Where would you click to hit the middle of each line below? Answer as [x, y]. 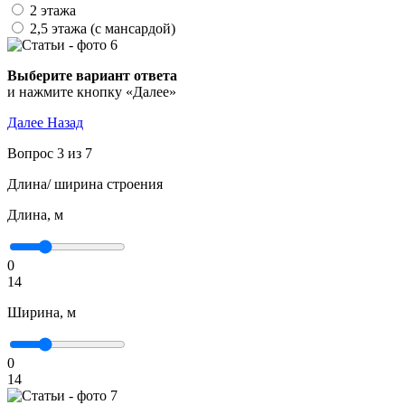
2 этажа [53, 10]
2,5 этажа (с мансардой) [103, 28]
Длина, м [35, 215]
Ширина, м [42, 312]
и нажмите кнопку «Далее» [92, 92]
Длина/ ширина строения [85, 184]
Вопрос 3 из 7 [50, 153]
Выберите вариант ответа [92, 75]
